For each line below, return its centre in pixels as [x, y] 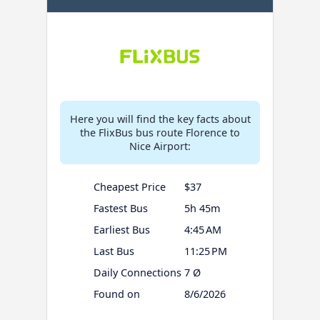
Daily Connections [137, 273]
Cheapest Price [129, 187]
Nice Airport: [160, 146]
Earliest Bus [121, 230]
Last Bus [114, 251]
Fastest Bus [120, 209]
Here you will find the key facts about [160, 119]
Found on [116, 294]
